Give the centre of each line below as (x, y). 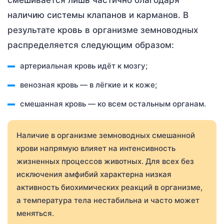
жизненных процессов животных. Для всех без (105, 161)
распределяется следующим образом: (91, 45)
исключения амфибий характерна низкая (94, 174)
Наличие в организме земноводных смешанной (106, 135)
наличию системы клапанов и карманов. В (98, 15)
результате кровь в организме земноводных (103, 30)
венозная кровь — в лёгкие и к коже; (88, 85)
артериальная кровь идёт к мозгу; (84, 66)
